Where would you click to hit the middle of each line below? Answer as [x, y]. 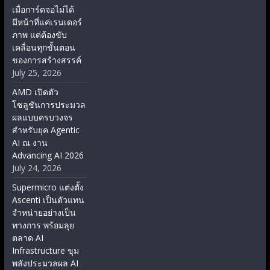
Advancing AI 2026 [48, 155]
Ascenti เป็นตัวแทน [48, 199]
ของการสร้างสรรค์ [46, 60]
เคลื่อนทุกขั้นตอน [43, 47]
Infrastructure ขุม [45, 250]
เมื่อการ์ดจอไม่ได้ [43, 9]
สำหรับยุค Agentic [46, 130]
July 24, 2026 [36, 168]
